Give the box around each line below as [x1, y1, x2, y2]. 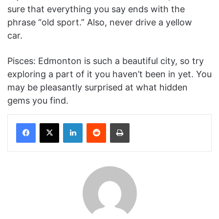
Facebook [35, 119, 65, 127]
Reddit [106, 119, 125, 127]
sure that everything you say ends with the [7, 4, 185, 15]
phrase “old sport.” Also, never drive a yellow [7, 17, 192, 28]
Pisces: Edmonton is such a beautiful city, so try [7, 56, 204, 66]
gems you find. [7, 95, 68, 106]
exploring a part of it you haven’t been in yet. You [7, 69, 212, 80]
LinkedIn [82, 119, 108, 127]
